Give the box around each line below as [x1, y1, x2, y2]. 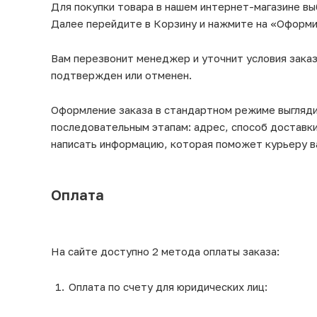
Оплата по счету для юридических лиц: [69, 279, 267, 293]
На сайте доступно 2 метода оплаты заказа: [51, 244, 279, 258]
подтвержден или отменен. [51, 68, 192, 81]
